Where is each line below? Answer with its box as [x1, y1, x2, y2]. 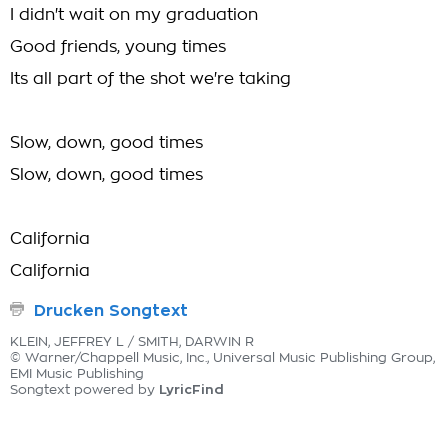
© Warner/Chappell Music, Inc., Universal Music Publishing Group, [10, 352, 435, 365]
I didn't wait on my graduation [10, 7, 258, 23]
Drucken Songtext [34, 303, 188, 319]
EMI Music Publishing [10, 368, 144, 381]
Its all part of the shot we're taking [10, 71, 291, 87]
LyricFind [159, 383, 224, 396]
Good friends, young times [10, 39, 226, 55]
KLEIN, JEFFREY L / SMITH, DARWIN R [10, 336, 254, 349]
